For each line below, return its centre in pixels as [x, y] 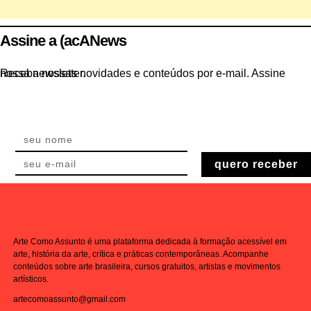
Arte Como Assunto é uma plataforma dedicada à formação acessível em [150, 241]
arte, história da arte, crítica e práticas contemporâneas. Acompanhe [141, 254]
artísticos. [31, 279]
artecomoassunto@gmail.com [69, 299]
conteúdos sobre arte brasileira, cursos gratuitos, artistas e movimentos [146, 266]
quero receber [256, 164]
